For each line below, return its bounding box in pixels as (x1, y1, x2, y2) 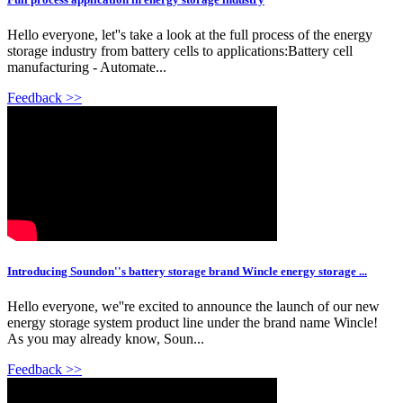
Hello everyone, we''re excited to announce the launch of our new (7, 299, 380, 315)
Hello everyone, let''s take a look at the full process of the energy (7, 26, 372, 42)
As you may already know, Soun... (7, 331, 204, 347)
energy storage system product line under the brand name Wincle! (7, 315, 378, 331)
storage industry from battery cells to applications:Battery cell (7, 42, 353, 58)
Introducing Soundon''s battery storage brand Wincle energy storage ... (7, 264, 367, 279)
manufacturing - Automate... (7, 58, 166, 75)
